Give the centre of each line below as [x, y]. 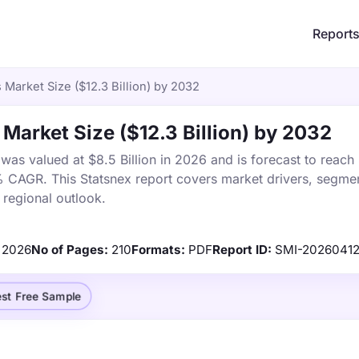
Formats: [158, 250]
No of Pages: [70, 250]
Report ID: [242, 250]
